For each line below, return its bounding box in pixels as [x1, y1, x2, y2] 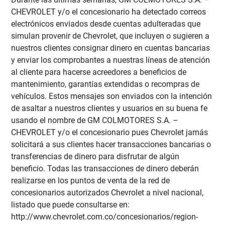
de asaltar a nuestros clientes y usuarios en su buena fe [11, 103, 208, 114]
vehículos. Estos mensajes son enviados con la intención [11, 91, 212, 101]
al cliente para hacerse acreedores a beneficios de [11, 67, 187, 77]
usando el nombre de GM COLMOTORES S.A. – [11, 116, 179, 126]
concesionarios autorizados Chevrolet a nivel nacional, [11, 188, 204, 198]
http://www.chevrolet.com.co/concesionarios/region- [11, 212, 198, 222]
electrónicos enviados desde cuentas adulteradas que [11, 19, 201, 29]
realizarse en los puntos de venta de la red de [11, 176, 170, 186]
